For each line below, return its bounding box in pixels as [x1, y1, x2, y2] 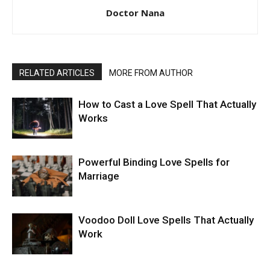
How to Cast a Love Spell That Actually [78, 98, 256, 110]
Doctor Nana [105, 6, 165, 19]
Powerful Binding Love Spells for [78, 155, 230, 168]
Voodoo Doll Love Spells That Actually [78, 213, 254, 226]
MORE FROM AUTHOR [109, 67, 193, 78]
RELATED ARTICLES [19, 67, 95, 78]
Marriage [78, 169, 119, 182]
